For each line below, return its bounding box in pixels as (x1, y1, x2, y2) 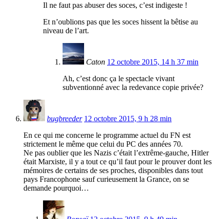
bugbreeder (47, 114, 82, 123)
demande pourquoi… (23, 184, 89, 193)
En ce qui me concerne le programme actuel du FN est (23, 131, 191, 140)
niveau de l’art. (43, 26, 89, 35)
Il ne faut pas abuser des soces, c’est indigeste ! (43, 1, 187, 10)
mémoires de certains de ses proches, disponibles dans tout (23, 166, 203, 175)
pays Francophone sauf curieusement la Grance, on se (23, 175, 189, 184)
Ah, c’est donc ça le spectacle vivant (63, 74, 175, 83)
